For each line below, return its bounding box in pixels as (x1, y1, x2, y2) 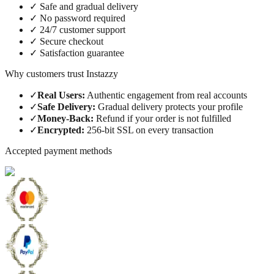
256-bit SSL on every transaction (87, 124, 213, 135)
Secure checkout (40, 35, 103, 46)
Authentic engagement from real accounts (87, 89, 247, 100)
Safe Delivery (37, 101, 92, 112)
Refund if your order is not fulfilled (96, 113, 231, 124)
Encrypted (37, 124, 81, 135)
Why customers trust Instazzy (5, 68, 118, 79)
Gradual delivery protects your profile (98, 101, 243, 112)
